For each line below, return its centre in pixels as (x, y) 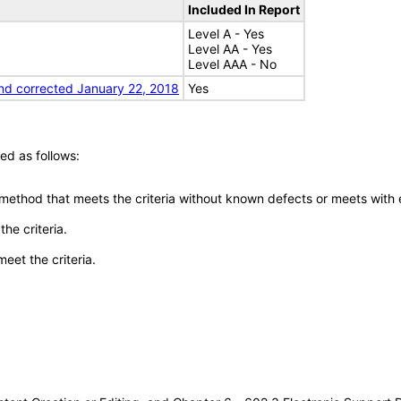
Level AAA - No (232, 64)
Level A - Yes (226, 34)
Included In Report (244, 9)
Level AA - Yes (230, 49)
